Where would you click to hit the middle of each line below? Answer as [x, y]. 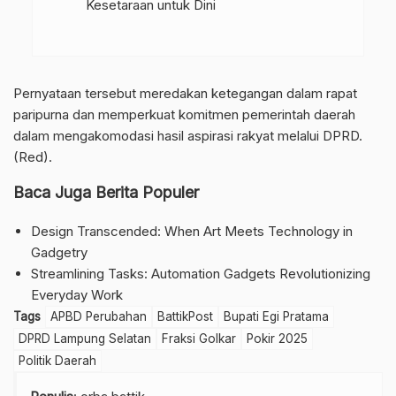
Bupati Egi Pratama [276, 317]
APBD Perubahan [99, 317]
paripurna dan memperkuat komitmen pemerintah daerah [184, 115]
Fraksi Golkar [199, 339]
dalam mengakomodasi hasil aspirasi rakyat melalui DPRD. [188, 136]
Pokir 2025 [277, 339]
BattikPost [185, 317]
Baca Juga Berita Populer [106, 193]
